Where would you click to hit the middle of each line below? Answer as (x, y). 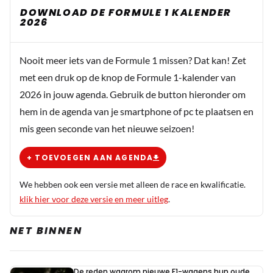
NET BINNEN (46, 231)
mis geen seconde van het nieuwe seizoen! (107, 129)
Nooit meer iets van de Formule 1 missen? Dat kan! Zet (133, 60)
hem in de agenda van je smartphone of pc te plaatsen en (136, 112)
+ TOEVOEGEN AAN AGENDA (90, 157)
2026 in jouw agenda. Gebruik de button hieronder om (133, 94)
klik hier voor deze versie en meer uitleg (94, 199)
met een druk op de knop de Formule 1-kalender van (128, 77)
